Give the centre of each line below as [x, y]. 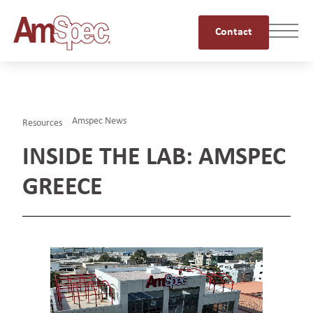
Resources [43, 124]
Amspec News [100, 121]
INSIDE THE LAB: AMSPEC [154, 158]
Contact [234, 32]
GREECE [63, 188]
